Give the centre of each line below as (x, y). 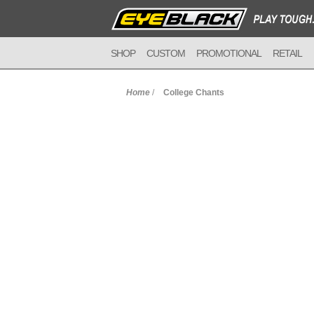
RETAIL (287, 53)
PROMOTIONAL (229, 53)
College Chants (194, 93)
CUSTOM (166, 53)
